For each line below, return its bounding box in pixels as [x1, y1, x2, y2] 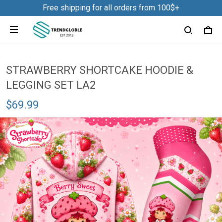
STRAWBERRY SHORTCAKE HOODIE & [6, 64, 193, 76]
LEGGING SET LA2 [6, 79, 96, 91]
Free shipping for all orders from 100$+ [43, 3, 179, 12]
